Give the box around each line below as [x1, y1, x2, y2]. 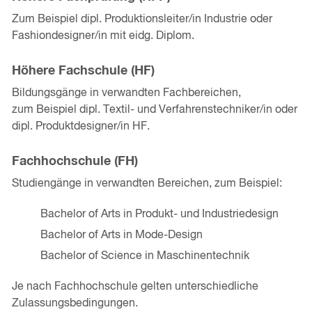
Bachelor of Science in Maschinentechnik [40, 251, 249, 263]
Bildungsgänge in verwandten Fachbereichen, [11, 87, 241, 99]
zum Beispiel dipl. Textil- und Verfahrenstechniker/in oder [11, 104, 297, 116]
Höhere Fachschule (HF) [11, 64, 155, 77]
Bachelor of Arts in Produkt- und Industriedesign [40, 209, 279, 221]
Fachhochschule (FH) [11, 155, 138, 169]
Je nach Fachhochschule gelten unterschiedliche [11, 281, 258, 293]
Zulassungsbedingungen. [11, 298, 141, 310]
